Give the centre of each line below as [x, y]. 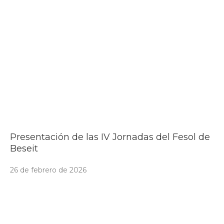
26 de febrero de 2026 [48, 170]
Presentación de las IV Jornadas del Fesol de [110, 137]
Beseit [24, 148]
